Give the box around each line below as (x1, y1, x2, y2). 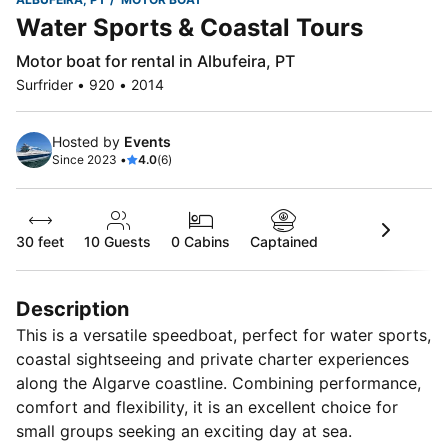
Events (124, 133, 171, 151)
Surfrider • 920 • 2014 (16, 76, 164, 94)
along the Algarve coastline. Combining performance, (16, 373, 421, 394)
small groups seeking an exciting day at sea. (16, 421, 352, 442)
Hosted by (52, 133, 124, 151)
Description (16, 297, 129, 322)
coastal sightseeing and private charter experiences (16, 349, 409, 370)
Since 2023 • (52, 152, 127, 168)
